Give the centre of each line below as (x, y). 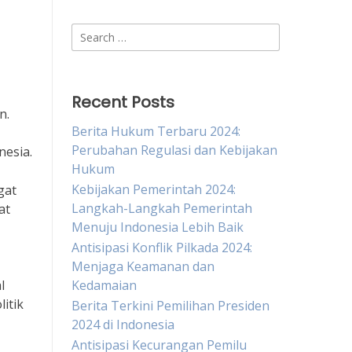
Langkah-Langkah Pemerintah (162, 208)
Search (91, 32)
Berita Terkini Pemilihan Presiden (170, 306)
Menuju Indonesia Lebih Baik (158, 227)
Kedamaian (104, 285)
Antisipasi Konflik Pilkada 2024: (162, 247)
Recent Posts (123, 102)
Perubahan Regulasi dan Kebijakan (174, 150)
